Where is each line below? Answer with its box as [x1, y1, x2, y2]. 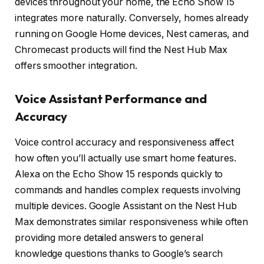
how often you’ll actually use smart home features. [15, 153, 237, 164]
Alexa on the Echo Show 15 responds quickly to [15, 169, 223, 180]
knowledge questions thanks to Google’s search [15, 248, 223, 260]
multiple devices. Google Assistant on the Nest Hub [15, 200, 237, 212]
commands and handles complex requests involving [15, 184, 241, 196]
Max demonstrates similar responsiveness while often [15, 216, 248, 228]
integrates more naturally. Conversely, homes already [15, 12, 249, 24]
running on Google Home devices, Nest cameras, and [15, 28, 249, 40]
